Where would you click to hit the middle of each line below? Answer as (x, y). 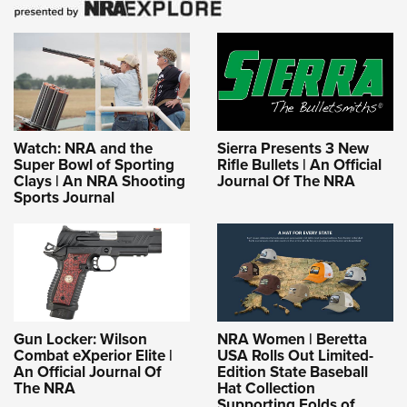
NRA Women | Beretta (292, 339)
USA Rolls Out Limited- (295, 356)
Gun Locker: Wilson (80, 339)
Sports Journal (64, 198)
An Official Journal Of (88, 372)
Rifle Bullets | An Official (299, 165)
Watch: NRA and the (83, 149)
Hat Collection (266, 388)
